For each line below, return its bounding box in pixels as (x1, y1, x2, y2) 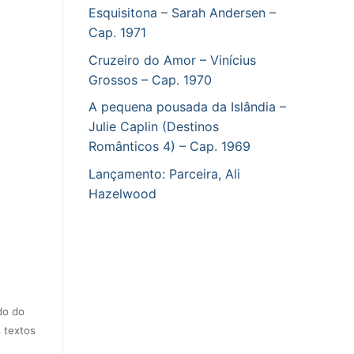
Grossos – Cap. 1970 (88, 71, 212, 88)
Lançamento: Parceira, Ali (88, 165, 240, 182)
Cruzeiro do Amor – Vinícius (88, 51, 256, 68)
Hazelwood (88, 185, 156, 201)
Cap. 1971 (88, 24, 146, 41)
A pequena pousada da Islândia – (88, 99, 286, 115)
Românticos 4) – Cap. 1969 (88, 138, 250, 155)
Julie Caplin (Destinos (88, 119, 219, 135)
